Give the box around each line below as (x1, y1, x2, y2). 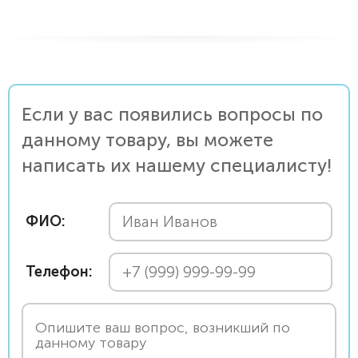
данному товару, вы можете (22, 129, 273, 151)
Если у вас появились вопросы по (22, 103, 323, 125)
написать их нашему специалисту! (22, 154, 332, 177)
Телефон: (26, 263, 92, 280)
